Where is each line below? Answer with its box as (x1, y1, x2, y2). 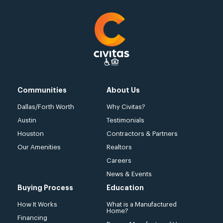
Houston (17, 130, 44, 137)
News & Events (107, 170, 152, 177)
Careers (107, 157, 131, 164)
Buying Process (17, 184, 73, 191)
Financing (17, 214, 47, 221)
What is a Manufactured (107, 201, 177, 208)
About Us (107, 86, 140, 94)
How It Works (17, 201, 57, 208)
